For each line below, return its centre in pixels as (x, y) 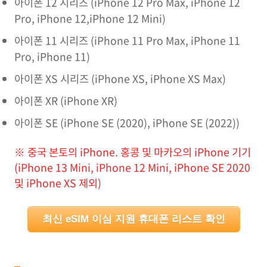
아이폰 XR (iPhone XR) (66, 101)
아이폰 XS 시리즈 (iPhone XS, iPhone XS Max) (120, 79)
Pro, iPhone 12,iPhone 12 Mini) (90, 18)
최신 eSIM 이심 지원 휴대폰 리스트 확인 (133, 219)
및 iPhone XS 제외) (58, 183)
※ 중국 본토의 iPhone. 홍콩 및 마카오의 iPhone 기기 (133, 152)
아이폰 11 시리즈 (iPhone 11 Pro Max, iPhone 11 (127, 41)
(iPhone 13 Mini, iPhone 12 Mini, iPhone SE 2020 (132, 167)
